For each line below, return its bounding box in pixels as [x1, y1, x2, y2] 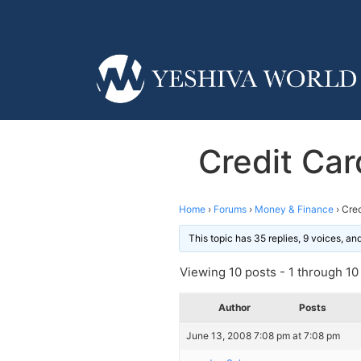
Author [218, 301, 251, 313]
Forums [214, 202, 247, 215]
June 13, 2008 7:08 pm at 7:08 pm [186, 329, 340, 342]
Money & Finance [255, 202, 334, 215]
